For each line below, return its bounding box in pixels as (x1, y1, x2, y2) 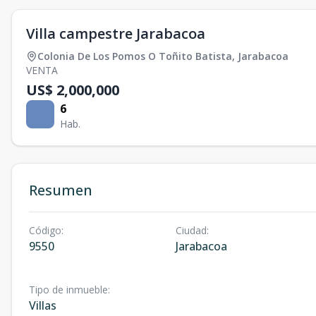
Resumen (29, 181, 92, 200)
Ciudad (175, 224, 207, 238)
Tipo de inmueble (29, 283, 108, 297)
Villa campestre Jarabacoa (26, 24, 205, 44)
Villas (29, 298, 56, 314)
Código (29, 224, 61, 238)
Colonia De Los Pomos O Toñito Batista (37, 49, 232, 63)
